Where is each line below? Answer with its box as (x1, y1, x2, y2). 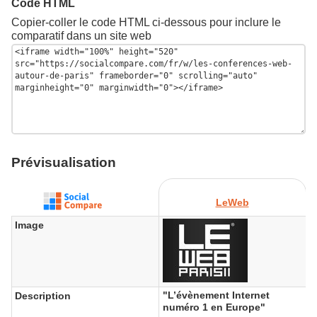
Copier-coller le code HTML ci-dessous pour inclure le (11, 16, 281, 28)
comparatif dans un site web (11, 29, 151, 42)
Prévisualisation (11, 154, 116, 170)
